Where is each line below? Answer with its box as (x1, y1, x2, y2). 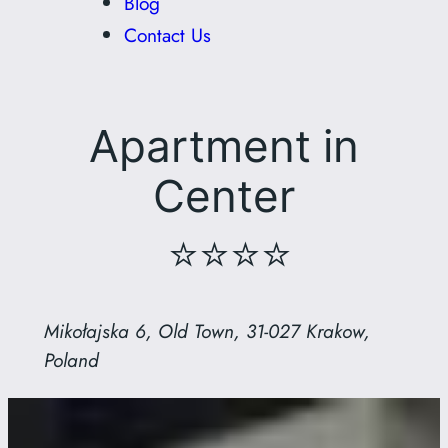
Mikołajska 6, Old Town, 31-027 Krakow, (43, 317, 370, 346)
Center (153, 168, 295, 223)
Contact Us (123, 20, 211, 49)
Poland (43, 346, 99, 375)
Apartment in (89, 118, 359, 173)
